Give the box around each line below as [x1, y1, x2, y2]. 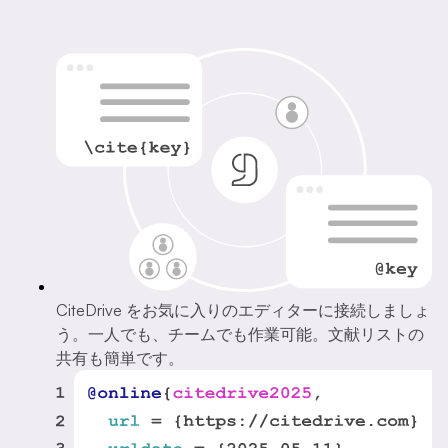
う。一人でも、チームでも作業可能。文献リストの [56, 323, 424, 344]
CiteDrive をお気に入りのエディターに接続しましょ [56, 299, 430, 320]
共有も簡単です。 [56, 347, 184, 368]
